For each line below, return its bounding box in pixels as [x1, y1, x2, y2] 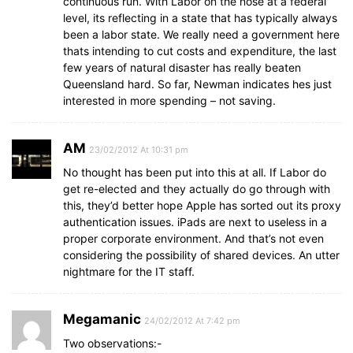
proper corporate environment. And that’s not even [63, 232, 324, 245]
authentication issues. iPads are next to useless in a [63, 215, 327, 229]
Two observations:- [63, 336, 162, 350]
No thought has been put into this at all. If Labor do [63, 165, 326, 179]
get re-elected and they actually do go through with [63, 182, 330, 195]
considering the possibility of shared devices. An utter [63, 248, 340, 262]
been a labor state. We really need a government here [63, 28, 340, 41]
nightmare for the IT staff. [63, 265, 195, 278]
